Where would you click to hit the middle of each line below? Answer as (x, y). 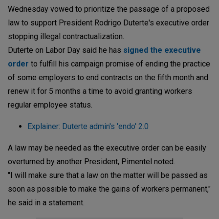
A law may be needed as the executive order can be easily (107, 148)
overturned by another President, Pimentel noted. (91, 161)
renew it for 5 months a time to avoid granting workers (100, 91)
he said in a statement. (46, 202)
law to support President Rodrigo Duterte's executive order (109, 22)
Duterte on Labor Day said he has (66, 50)
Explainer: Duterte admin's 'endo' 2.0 (88, 126)
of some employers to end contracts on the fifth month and (108, 77)
